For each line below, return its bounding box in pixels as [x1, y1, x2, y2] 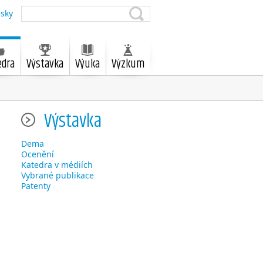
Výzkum [112, 55, 144, 73]
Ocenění [21, 149, 54, 160]
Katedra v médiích [21, 159, 93, 170]
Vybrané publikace [21, 170, 94, 181]
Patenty [21, 180, 50, 191]
